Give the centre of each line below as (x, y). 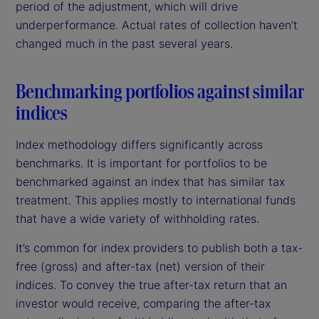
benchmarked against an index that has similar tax (150, 181)
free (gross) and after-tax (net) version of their (140, 266)
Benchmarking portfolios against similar (159, 91)
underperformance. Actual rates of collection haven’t (157, 25)
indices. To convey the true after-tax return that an (151, 284)
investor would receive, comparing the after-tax (143, 303)
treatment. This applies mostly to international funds (156, 200)
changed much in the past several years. (124, 43)
